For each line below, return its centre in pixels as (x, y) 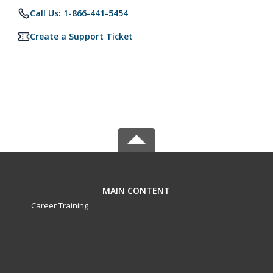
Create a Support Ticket (81, 36)
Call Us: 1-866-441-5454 (79, 13)
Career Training (59, 205)
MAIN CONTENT (136, 190)
